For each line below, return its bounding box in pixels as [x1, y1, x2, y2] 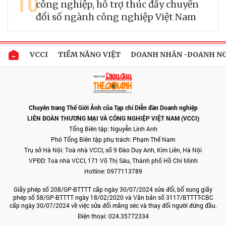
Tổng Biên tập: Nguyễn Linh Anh [69, 125, 157, 133]
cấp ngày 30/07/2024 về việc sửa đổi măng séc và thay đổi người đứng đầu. [9, 201, 217, 209]
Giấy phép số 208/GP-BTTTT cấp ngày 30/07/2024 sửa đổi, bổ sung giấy [14, 185, 212, 193]
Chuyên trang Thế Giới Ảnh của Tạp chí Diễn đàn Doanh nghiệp [28, 103, 198, 111]
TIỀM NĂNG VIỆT [58, 50, 121, 59]
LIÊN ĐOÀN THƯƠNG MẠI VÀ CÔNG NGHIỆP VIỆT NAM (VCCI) [27, 114, 199, 122]
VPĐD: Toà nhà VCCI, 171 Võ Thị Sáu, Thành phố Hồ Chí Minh [28, 156, 198, 164]
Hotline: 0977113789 [84, 167, 142, 175]
